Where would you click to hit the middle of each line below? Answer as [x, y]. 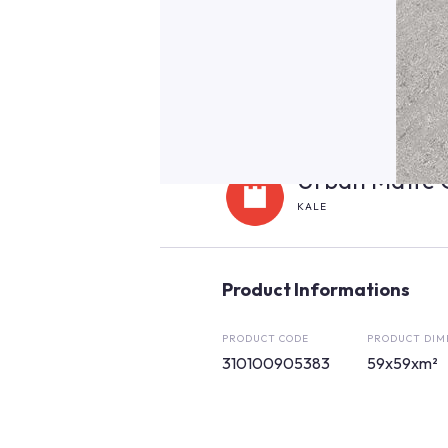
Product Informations [316, 289]
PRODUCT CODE [265, 338]
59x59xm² [402, 363]
